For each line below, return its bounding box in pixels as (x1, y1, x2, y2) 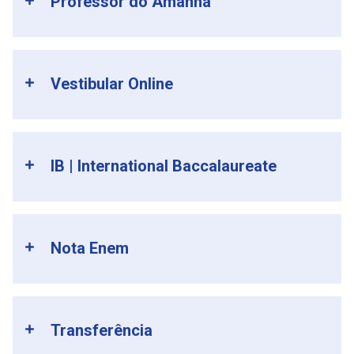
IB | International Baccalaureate (51, 156, 277, 176)
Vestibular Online (51, 74, 174, 94)
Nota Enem (51, 239, 130, 258)
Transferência (51, 321, 153, 341)
